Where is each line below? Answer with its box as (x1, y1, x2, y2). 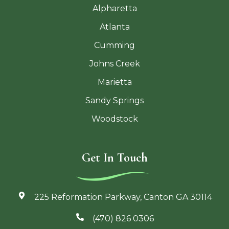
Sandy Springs (85, 96, 144, 106)
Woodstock (91, 114, 138, 124)
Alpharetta (92, 4, 137, 14)
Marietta (97, 77, 132, 87)
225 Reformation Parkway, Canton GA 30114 (34, 192, 212, 202)
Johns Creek (89, 59, 140, 69)
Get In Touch (81, 150, 148, 166)
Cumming (94, 40, 135, 51)
